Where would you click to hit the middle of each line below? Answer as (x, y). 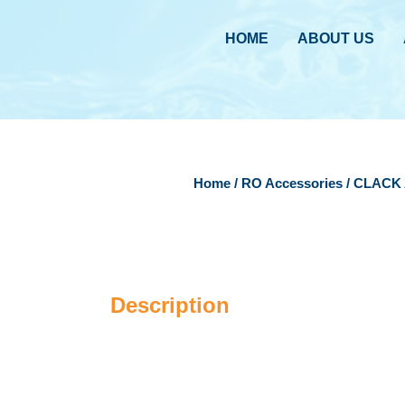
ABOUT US (336, 38)
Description (170, 305)
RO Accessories (292, 184)
